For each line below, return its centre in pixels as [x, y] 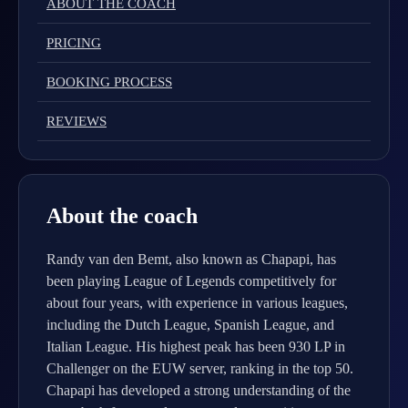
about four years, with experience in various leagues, [197, 303]
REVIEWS [76, 121]
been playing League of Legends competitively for [191, 281]
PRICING [74, 43]
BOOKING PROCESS [109, 82]
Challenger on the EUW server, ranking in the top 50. [200, 368]
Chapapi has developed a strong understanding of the [199, 390]
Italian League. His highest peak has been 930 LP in [196, 347]
